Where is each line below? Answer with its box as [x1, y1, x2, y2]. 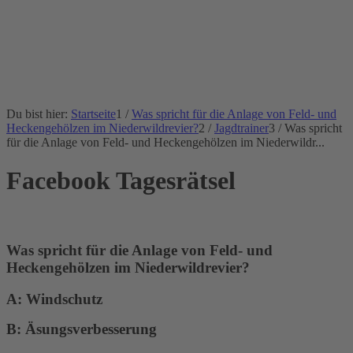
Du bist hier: [6, 107, 68, 121]
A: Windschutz [6, 291, 102, 308]
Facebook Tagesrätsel [6, 166, 236, 195]
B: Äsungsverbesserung [6, 321, 157, 338]
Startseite [71, 107, 116, 121]
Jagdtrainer [214, 121, 269, 135]
